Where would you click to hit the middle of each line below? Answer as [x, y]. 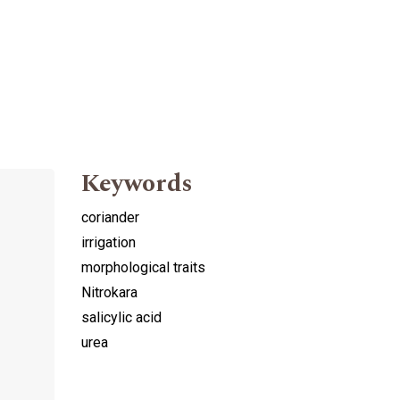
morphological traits [143, 268]
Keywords [137, 184]
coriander [110, 218]
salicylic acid [121, 318]
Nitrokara [109, 293]
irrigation [108, 243]
